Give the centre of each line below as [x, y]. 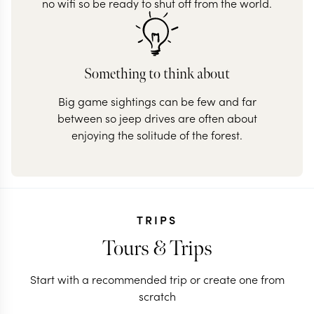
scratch [157, 296]
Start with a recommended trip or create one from [157, 279]
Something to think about [157, 74]
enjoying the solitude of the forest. [157, 135]
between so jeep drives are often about [157, 118]
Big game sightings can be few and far [157, 101]
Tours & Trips [157, 249]
